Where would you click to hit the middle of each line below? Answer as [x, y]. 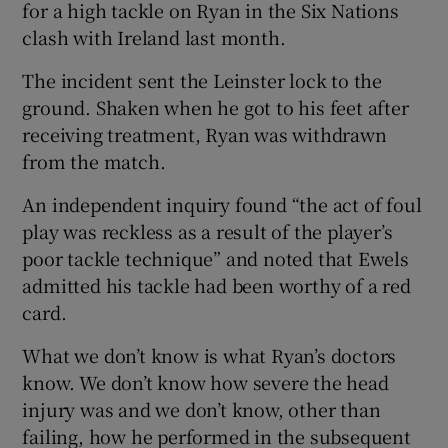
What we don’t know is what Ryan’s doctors [209, 354]
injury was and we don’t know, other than [201, 408]
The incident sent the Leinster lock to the [202, 79]
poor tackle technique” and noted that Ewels [215, 257]
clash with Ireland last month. [154, 36]
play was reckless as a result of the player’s [207, 230]
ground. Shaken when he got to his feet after [215, 106]
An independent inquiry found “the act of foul [222, 203]
